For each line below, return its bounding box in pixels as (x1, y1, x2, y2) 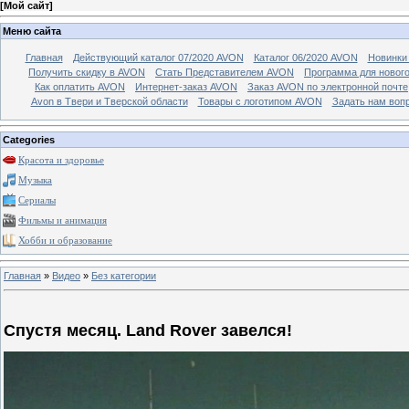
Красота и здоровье (18, 155, 104, 166)
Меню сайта (3, 25, 61, 37)
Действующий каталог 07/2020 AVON (72, 51, 244, 63)
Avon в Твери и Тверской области (30, 95, 188, 107)
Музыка (18, 175, 52, 186)
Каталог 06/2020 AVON (253, 51, 358, 63)
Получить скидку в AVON (28, 66, 145, 78)
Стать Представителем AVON (155, 66, 294, 78)
